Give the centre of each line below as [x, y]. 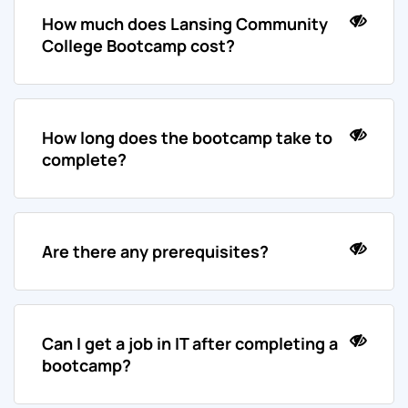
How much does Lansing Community [185, 24]
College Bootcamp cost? [138, 46]
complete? [84, 160]
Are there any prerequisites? [155, 252]
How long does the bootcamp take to [187, 138]
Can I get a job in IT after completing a [190, 344]
